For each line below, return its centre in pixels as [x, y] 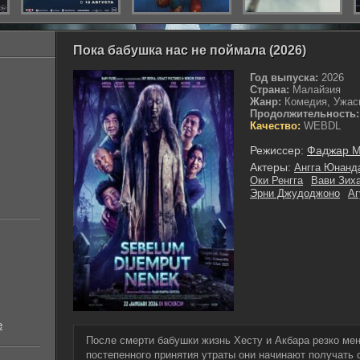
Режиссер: [277, 150]
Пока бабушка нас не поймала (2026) [190, 50]
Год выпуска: [284, 78]
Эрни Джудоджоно [295, 193]
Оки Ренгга [276, 180]
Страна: [270, 90]
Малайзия [315, 90]
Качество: [275, 126]
